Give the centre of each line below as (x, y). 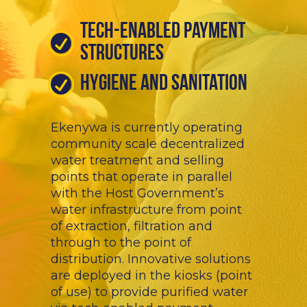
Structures (122, 54)
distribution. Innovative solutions (151, 259)
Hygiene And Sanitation (164, 85)
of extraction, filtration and (132, 226)
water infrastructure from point (146, 210)
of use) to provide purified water (149, 292)
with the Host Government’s (137, 194)
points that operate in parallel (142, 177)
